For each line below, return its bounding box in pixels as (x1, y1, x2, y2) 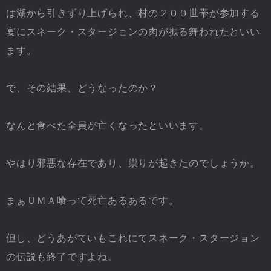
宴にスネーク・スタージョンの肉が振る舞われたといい (6, 26, 260, 37)
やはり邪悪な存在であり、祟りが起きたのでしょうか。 (6, 157, 260, 168)
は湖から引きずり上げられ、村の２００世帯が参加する (6, 7, 260, 18)
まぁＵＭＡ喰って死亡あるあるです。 (6, 195, 179, 206)
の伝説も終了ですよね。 (6, 251, 118, 262)
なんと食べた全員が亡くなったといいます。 (6, 120, 209, 131)
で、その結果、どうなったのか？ (6, 82, 158, 93)
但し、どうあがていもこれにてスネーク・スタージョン (6, 232, 260, 243)
